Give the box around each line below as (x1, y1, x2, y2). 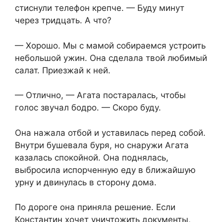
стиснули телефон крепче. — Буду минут (15, 3, 184, 13)
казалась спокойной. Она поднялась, (15, 152, 168, 163)
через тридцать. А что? (15, 15, 111, 26)
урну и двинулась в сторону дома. (15, 177, 157, 187)
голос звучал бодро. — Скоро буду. (15, 103, 161, 113)
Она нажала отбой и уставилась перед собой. (15, 127, 206, 138)
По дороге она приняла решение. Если (15, 202, 175, 213)
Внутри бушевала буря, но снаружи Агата (15, 140, 189, 150)
